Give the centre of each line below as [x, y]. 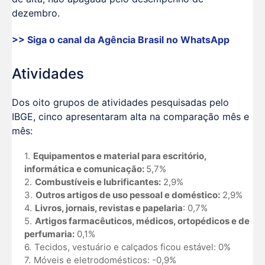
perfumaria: [49, 234]
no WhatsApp [198, 39]
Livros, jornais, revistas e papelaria [109, 208]
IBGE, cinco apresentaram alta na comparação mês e [130, 116]
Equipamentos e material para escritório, [119, 156]
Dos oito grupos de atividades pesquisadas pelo [120, 102]
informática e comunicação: [85, 169]
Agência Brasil [132, 39]
